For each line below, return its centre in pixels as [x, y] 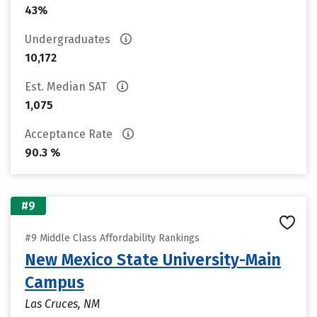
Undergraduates [69, 39]
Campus [54, 282]
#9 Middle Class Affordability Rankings [112, 238]
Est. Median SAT [67, 87]
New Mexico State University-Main [153, 260]
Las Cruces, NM [62, 304]
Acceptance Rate [70, 134]
